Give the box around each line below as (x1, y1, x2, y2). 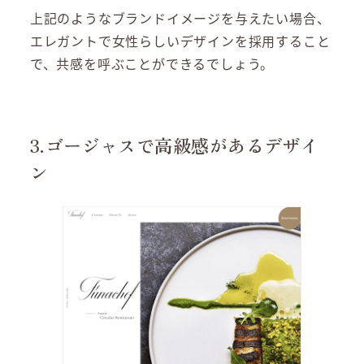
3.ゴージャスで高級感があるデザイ (29, 131, 319, 158)
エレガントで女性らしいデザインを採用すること (29, 30, 331, 50)
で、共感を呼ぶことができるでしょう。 (29, 53, 275, 73)
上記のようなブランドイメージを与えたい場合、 (29, 7, 331, 28)
